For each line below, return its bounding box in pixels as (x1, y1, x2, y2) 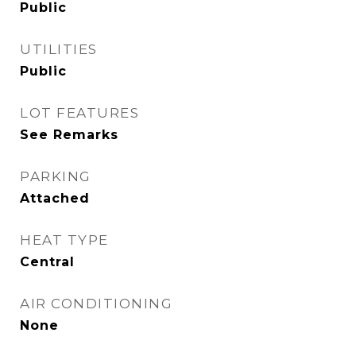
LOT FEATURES (20, 105, 139, 121)
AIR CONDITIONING (20, 296, 172, 311)
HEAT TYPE (20, 232, 109, 248)
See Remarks (20, 127, 118, 142)
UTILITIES (20, 41, 98, 57)
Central (20, 254, 75, 269)
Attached (20, 191, 90, 206)
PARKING (20, 168, 91, 184)
